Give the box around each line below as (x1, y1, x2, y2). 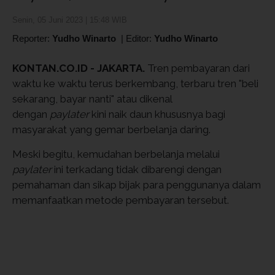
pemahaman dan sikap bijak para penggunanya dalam (12, 179, 261, 191)
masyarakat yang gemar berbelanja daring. (12, 123, 211, 136)
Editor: (126, 33, 154, 44)
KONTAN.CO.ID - (12, 62, 97, 74)
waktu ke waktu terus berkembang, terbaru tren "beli (12, 77, 258, 90)
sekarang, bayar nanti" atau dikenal (12, 93, 172, 105)
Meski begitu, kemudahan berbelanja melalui (12, 148, 220, 160)
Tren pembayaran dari (145, 62, 250, 74)
